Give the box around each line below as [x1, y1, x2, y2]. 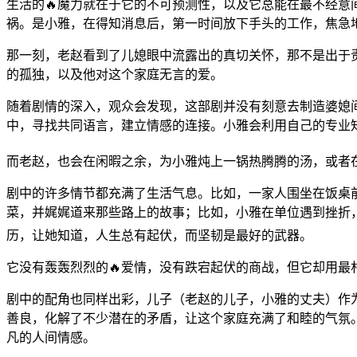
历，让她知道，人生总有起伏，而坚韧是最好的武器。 [6, 228, 312, 242]
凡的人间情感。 [6, 330, 96, 344]
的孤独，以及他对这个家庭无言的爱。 [6, 67, 223, 81]
